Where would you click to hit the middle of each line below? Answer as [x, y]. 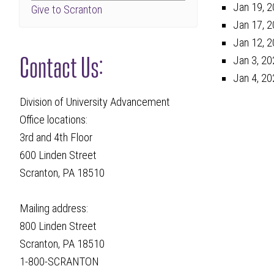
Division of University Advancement [95, 102]
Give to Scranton [67, 9]
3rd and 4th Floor [56, 138]
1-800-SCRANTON [60, 262]
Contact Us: [61, 65]
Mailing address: [54, 209]
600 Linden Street [58, 156]
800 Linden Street [58, 227]
